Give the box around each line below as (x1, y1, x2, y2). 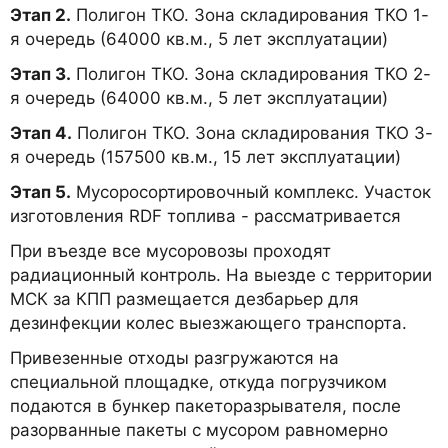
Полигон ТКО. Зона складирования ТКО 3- (72, 122, 433, 143)
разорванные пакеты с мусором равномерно (10, 419, 388, 440)
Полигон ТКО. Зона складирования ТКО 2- (71, 63, 431, 84)
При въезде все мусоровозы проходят (10, 240, 331, 261)
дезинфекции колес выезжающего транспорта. (10, 312, 407, 333)
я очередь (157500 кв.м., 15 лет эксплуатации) (10, 146, 401, 167)
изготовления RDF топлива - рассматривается (10, 205, 401, 226)
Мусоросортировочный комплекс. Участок (71, 181, 431, 202)
